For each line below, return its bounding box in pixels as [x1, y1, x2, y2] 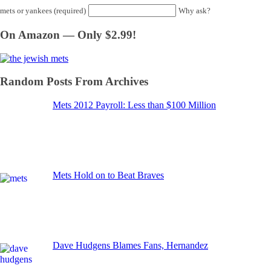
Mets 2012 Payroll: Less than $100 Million [53, 100, 216, 111]
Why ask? [178, 6, 211, 16]
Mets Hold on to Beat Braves [53, 169, 164, 180]
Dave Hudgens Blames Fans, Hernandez [53, 240, 208, 250]
